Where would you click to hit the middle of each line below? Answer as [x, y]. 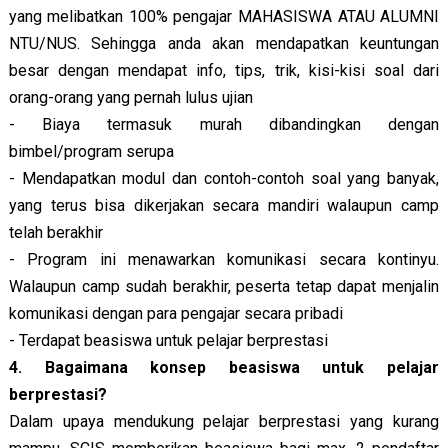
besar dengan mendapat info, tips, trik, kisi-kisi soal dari [224, 70]
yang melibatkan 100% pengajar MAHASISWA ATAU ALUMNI [224, 16]
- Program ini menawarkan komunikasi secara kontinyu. [224, 259]
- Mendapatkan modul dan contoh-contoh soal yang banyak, [224, 178]
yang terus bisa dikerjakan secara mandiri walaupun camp [224, 205]
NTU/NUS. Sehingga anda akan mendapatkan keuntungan [224, 43]
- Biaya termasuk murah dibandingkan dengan [224, 124]
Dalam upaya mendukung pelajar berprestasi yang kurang [224, 421]
